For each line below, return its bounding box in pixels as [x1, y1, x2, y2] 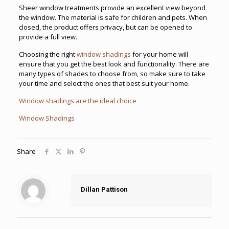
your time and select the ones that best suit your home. [18, 78, 190, 88]
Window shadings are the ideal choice [18, 96, 136, 105]
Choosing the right [18, 49, 77, 59]
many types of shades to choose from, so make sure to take [18, 68, 205, 78]
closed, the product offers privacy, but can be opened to [18, 22, 192, 32]
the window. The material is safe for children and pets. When [18, 12, 207, 22]
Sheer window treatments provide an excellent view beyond [18, 3, 205, 12]
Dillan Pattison [81, 185, 128, 193]
